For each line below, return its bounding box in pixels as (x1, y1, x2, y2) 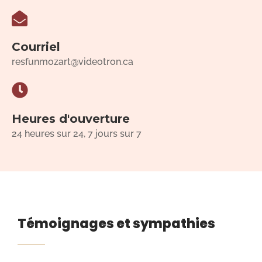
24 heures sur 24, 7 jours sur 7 (12, 127, 142, 139)
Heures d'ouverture (12, 111, 130, 126)
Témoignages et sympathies (18, 214, 215, 233)
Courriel (12, 39, 60, 54)
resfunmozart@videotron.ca (12, 56, 133, 67)
